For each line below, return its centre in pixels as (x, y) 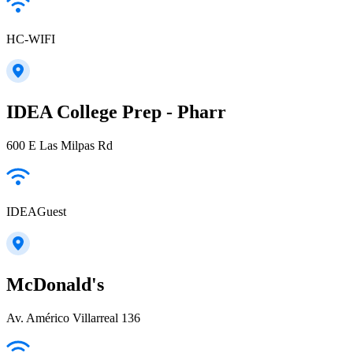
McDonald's (55, 284)
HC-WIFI (31, 39)
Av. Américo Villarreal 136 (73, 318)
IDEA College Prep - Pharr (116, 111)
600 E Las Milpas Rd (59, 145)
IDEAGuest (36, 211)
